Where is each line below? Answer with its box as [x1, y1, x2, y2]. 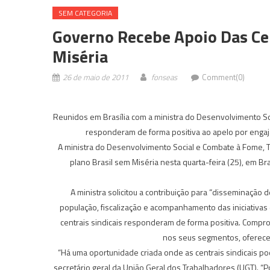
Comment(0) [202, 71, 245, 84]
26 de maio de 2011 [63, 71, 128, 84]
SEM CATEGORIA [58, 7, 112, 19]
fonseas [151, 71, 177, 84]
